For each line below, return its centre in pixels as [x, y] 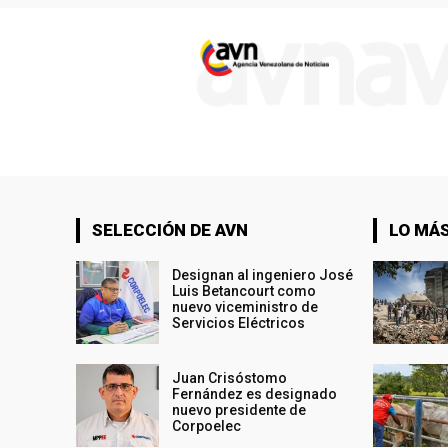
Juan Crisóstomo [230, 378]
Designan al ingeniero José [263, 274]
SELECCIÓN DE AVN [170, 229]
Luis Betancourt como [244, 290]
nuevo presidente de [239, 410]
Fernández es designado [255, 394]
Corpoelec [207, 426]
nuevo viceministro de [245, 306]
